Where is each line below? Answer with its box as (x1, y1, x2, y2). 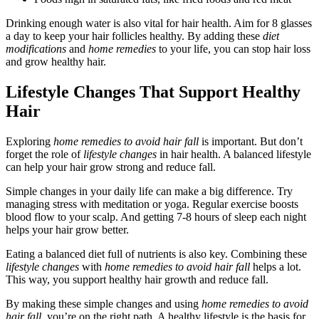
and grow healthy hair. (6, 56, 106, 68)
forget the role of (6, 147, 83, 160)
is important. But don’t (199, 135, 303, 147)
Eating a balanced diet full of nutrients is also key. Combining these (6, 247, 307, 260)
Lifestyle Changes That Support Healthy (6, 83, 300, 102)
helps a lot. (250, 260, 301, 273)
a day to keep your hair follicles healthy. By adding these (6, 30, 263, 43)
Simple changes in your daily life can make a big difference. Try (6, 184, 293, 197)
